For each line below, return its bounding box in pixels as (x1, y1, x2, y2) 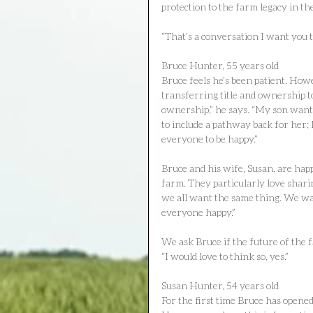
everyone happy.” (161, 205, 235, 218)
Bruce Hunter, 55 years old (161, 59, 279, 71)
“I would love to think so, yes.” (161, 249, 289, 262)
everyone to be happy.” (161, 132, 258, 145)
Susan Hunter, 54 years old (161, 279, 279, 291)
